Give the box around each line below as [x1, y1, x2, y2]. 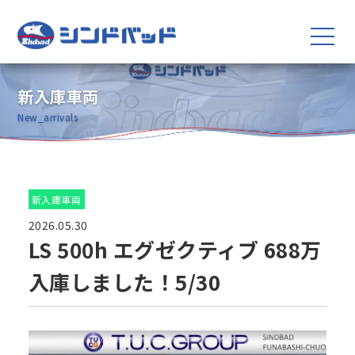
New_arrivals [17, 110, 78, 124]
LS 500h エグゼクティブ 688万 [28, 235, 322, 264]
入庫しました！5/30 [28, 267, 221, 296]
